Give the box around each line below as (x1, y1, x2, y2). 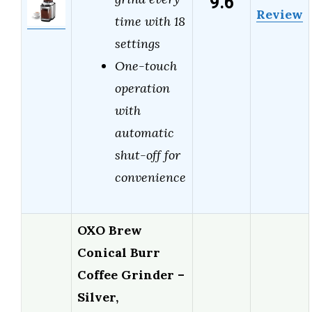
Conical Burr (77, 244, 160, 261)
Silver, (77, 289, 118, 306)
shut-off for (115, 147, 180, 164)
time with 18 (115, 13, 185, 30)
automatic (115, 125, 174, 141)
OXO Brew (77, 222, 142, 239)
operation (115, 80, 170, 97)
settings (115, 36, 160, 52)
